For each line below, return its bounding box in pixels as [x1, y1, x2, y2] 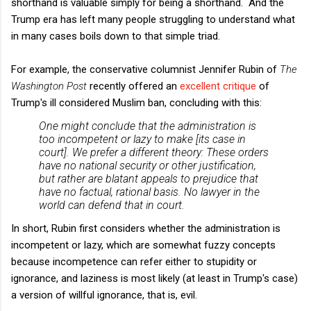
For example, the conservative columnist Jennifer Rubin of [11, 62, 280, 76]
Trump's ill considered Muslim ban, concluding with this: [11, 96, 262, 109]
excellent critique [180, 79, 256, 92]
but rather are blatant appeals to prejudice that [39, 171, 258, 185]
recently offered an [87, 79, 180, 92]
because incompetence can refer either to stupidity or [11, 255, 257, 268]
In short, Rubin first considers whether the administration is [11, 221, 280, 235]
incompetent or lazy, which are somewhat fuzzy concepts [11, 238, 276, 251]
